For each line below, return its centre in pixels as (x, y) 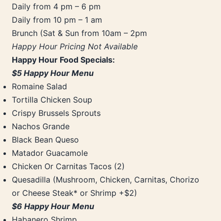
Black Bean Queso (45, 140)
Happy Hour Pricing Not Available (75, 47)
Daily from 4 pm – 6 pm (56, 7)
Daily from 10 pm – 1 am (57, 20)
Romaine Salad (39, 87)
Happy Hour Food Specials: (63, 60)
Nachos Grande (41, 127)
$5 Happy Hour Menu (53, 73)
